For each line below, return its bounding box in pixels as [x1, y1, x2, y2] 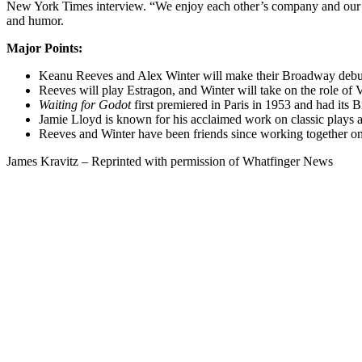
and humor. [6, 13, 64, 27]
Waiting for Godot [39, 97, 131, 112]
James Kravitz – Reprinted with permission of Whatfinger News [6, 154, 333, 168]
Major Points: [6, 40, 82, 55]
